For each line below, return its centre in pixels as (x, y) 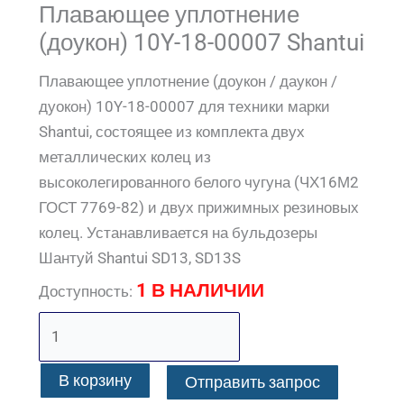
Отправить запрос (252, 381)
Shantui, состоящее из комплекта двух (172, 131)
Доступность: (86, 292)
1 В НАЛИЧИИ (201, 291)
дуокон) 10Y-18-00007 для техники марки (185, 106)
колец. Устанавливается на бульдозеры (179, 232)
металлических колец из (125, 156)
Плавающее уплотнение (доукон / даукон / (188, 81)
